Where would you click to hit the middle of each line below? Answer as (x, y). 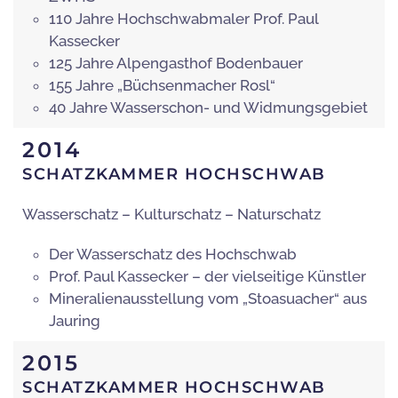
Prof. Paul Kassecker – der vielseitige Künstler (207, 277)
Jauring (75, 321)
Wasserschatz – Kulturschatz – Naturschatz (171, 215)
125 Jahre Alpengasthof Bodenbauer (176, 64)
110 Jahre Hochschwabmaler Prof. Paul (183, 19)
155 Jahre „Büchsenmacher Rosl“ (162, 86)
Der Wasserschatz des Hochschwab (173, 255)
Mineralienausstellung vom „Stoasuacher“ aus (208, 299)
